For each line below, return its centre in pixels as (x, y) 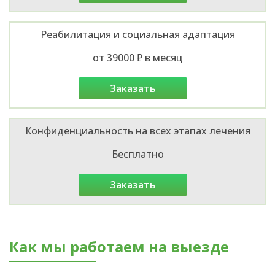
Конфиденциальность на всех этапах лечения (137, 130)
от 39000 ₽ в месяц (137, 57)
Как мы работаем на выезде (119, 246)
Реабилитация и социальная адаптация (137, 34)
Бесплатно (137, 154)
